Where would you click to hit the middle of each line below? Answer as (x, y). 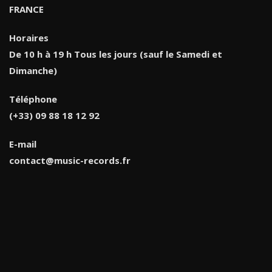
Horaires (29, 37)
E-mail (23, 144)
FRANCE (26, 9)
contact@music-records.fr (70, 160)
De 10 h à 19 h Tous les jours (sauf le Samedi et (116, 54)
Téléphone (33, 99)
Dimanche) (33, 70)
